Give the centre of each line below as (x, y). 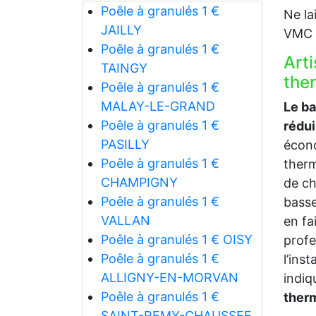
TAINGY (124, 68)
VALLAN (125, 221)
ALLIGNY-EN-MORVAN (169, 278)
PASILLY (125, 145)
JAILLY (121, 30)
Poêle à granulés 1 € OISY (176, 240)
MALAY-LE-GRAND (158, 107)
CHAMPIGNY (139, 183)
